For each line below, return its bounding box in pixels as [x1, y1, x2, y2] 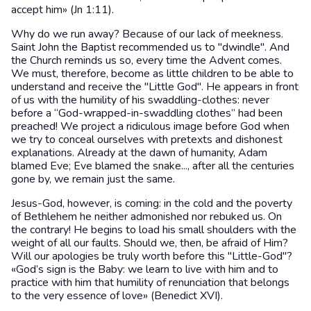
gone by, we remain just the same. [11, 171, 175, 187]
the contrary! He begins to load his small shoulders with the [11, 221, 296, 237]
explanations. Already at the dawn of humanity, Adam [11, 144, 267, 160]
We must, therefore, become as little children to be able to [11, 65, 294, 81]
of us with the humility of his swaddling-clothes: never [11, 92, 269, 108]
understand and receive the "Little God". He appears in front [11, 78, 299, 94]
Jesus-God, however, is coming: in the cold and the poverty [11, 195, 292, 211]
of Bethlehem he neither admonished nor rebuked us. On [11, 208, 282, 224]
